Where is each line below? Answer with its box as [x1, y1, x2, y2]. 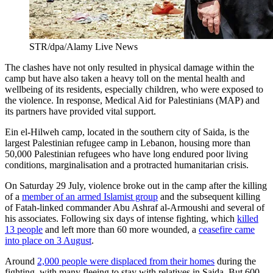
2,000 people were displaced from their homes [37, 255, 214, 266]
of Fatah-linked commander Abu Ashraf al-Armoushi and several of [5, 202, 264, 213]
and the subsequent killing [158, 191, 260, 202]
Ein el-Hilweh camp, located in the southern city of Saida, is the [5, 126, 249, 137]
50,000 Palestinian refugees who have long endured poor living [5, 148, 248, 159]
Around [5, 255, 37, 266]
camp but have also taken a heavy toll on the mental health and [5, 73, 245, 83]
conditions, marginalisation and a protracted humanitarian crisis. [5, 159, 249, 170]
